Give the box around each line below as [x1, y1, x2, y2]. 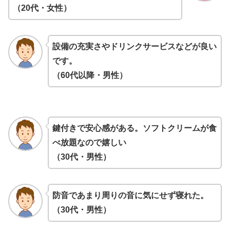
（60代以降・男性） [52, 70, 127, 80]
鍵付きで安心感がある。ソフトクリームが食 [52, 124, 217, 133]
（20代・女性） [13, 3, 71, 12]
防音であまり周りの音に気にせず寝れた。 [52, 191, 208, 200]
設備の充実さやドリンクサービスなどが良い [52, 42, 217, 51]
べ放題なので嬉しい [52, 138, 126, 147]
